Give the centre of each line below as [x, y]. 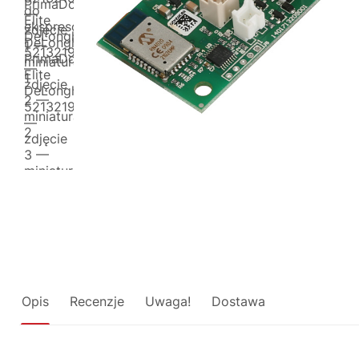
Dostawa [238, 301]
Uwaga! [168, 301]
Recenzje [97, 301]
